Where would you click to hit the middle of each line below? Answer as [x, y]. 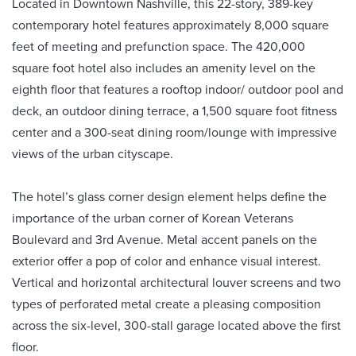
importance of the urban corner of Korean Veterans [153, 219]
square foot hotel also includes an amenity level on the [164, 68]
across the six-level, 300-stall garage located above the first [176, 326]
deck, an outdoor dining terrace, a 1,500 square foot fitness [174, 111]
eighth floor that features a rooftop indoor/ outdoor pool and [178, 90]
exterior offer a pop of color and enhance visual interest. [166, 261]
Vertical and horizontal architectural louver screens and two [176, 283]
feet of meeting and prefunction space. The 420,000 [159, 47]
